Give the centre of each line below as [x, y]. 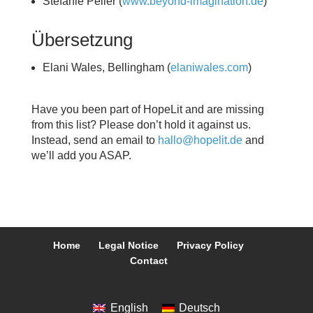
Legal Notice [129, 246]
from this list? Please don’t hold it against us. [141, 125]
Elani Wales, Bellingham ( [106, 68]
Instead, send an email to [94, 140]
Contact [148, 261]
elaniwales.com [209, 68]
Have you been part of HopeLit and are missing [147, 110]
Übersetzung [82, 40]
